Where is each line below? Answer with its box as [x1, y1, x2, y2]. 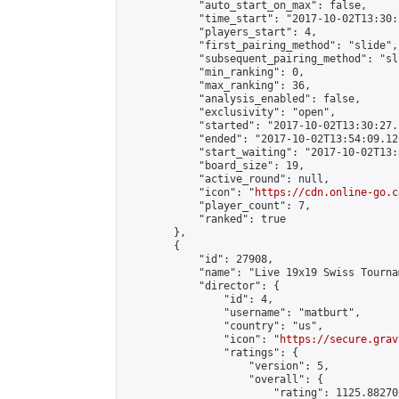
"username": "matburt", [124, 306, 361, 319]
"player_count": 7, [124, 199, 311, 212]
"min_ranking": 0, [124, 66, 305, 78]
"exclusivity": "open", [124, 106, 336, 118]
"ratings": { [124, 346, 298, 359]
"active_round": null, [124, 173, 330, 185]
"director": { [124, 280, 280, 292]
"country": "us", [124, 320, 323, 332]
